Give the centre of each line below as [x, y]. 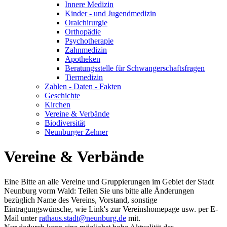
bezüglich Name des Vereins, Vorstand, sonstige [81, 200]
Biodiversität [65, 123]
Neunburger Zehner [76, 132]
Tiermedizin [84, 77]
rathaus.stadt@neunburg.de [83, 218]
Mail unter [22, 218]
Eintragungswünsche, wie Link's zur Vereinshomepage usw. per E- [111, 209]
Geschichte [62, 96]
